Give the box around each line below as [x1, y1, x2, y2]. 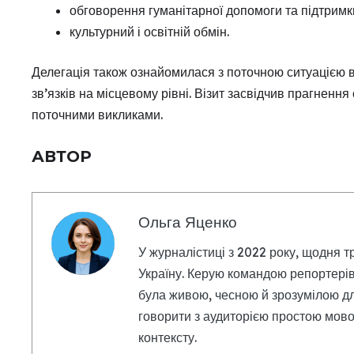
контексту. [138, 330, 197, 345]
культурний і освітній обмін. [70, 24, 229, 40]
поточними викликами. [32, 107, 163, 122]
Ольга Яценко [138, 213, 237, 232]
